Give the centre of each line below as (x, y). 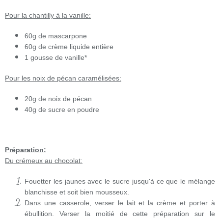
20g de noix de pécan (58, 99)
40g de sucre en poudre (62, 110)
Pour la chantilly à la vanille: (48, 15)
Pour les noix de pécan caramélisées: (63, 78)
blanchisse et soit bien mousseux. (77, 192)
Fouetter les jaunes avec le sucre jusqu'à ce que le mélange (120, 181)
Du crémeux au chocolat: (44, 161)
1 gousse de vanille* (56, 58)
